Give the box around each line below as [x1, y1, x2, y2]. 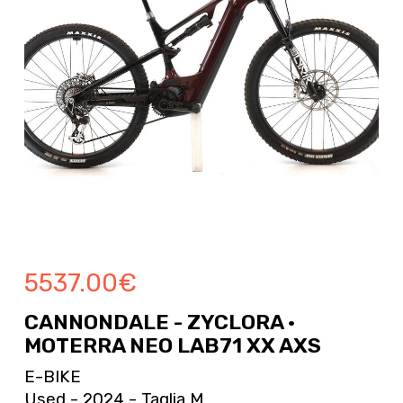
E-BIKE [23, 366, 81, 388]
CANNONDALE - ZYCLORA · [23, 309, 295, 336]
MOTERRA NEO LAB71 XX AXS [23, 333, 321, 359]
